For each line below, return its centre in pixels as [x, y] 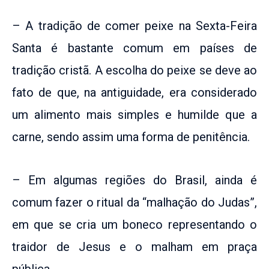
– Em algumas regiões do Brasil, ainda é [134, 180]
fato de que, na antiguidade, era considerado [134, 92]
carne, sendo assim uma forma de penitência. [131, 137]
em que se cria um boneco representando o [134, 224]
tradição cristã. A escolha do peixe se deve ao [134, 70]
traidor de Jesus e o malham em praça [134, 246]
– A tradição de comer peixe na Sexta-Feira [134, 26]
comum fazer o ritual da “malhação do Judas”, [134, 202]
